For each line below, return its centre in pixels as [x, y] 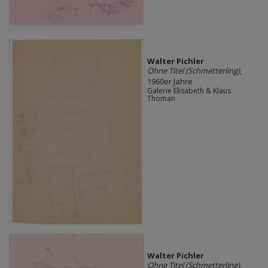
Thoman [161, 99]
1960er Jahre [170, 82]
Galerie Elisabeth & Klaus [189, 91]
